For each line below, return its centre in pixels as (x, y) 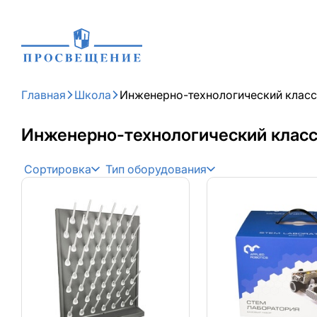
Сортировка (58, 169)
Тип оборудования (156, 169)
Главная (44, 95)
